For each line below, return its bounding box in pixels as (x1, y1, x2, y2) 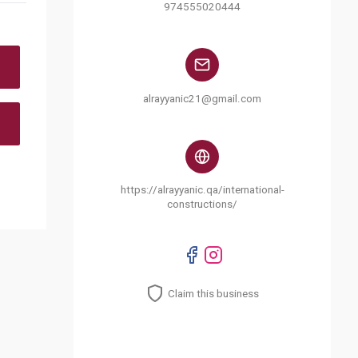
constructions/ (167, 198, 238, 211)
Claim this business (168, 287, 260, 300)
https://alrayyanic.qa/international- (120, 184, 284, 197)
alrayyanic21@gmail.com (143, 92, 262, 105)
